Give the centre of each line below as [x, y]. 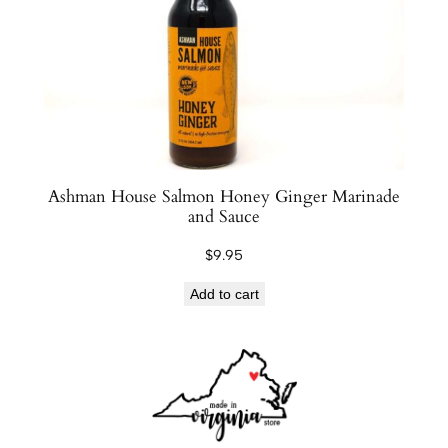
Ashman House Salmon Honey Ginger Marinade [224, 197]
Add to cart [224, 294]
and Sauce [224, 217]
